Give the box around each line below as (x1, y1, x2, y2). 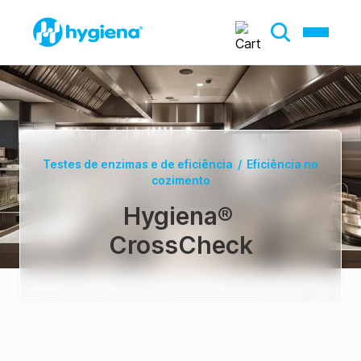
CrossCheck (108, 230, 253, 259)
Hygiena (122, 201, 218, 230)
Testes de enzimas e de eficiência (43, 157, 233, 171)
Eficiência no (247, 157, 318, 171)
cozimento (151, 173, 210, 187)
